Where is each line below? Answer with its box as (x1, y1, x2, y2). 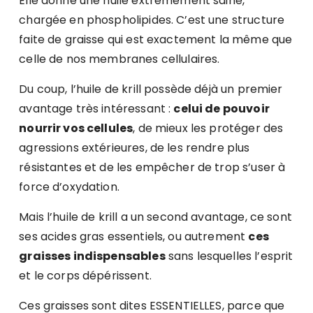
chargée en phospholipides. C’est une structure (19, 12, 285, 29)
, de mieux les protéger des (133, 120, 284, 137)
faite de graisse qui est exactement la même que (19, 31, 293, 48)
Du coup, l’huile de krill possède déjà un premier (19, 81, 283, 98)
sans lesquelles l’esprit (165, 248, 293, 265)
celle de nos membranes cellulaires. (19, 51, 220, 68)
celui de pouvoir (173, 101, 270, 117)
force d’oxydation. (19, 179, 119, 196)
